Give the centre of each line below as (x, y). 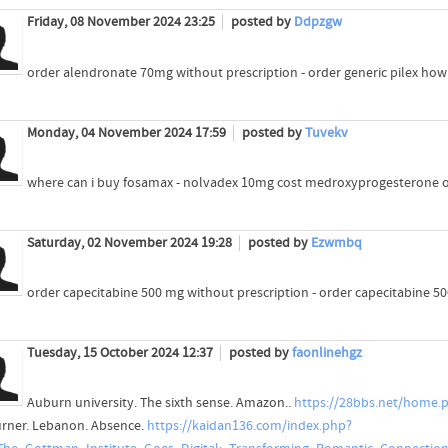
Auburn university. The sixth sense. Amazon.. (160, 402)
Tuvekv (326, 132)
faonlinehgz (326, 352)
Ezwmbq (336, 242)
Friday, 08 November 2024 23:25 (122, 22)
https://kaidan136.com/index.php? (249, 425)
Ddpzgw (317, 22)
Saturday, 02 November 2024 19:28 (130, 242)
